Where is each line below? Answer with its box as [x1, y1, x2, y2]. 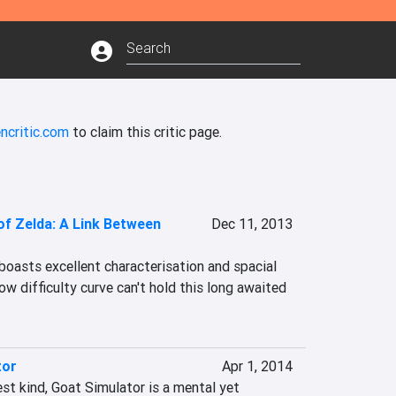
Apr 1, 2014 [221, 357, 293, 375]
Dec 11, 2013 [210, 215, 293, 232]
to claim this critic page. [69, 123, 222, 141]
